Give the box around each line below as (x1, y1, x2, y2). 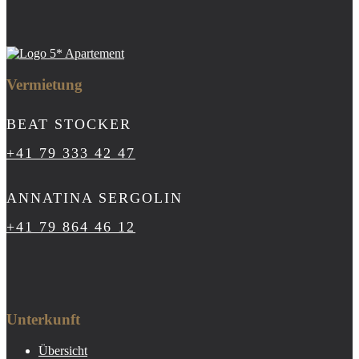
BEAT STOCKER (6, 116, 131, 133)
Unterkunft (6, 310, 80, 328)
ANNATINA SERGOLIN (6, 190, 183, 207)
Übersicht (38, 343, 87, 357)
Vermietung (6, 76, 83, 94)
